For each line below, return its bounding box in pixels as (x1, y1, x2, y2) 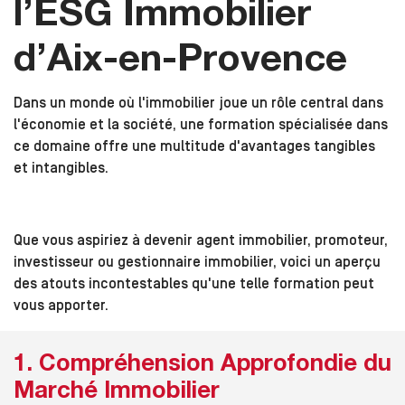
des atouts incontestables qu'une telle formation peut (14, 276, 374, 293)
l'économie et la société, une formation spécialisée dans (14, 117, 388, 134)
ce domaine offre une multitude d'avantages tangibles (14, 138, 375, 155)
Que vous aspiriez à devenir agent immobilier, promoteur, (14, 232, 388, 250)
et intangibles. (14, 160, 108, 177)
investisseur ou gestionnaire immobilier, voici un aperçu (14, 254, 381, 271)
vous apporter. (14, 297, 108, 315)
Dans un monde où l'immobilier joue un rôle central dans (14, 95, 383, 112)
